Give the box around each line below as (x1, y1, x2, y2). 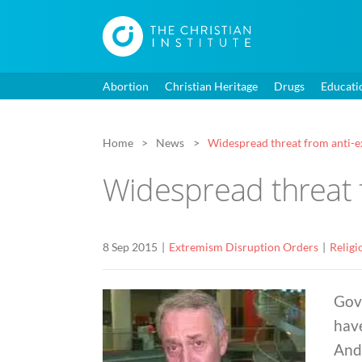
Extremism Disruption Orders (169, 240, 318, 255)
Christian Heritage (165, 79, 258, 93)
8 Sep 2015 (103, 240, 158, 255)
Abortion (103, 79, 149, 93)
